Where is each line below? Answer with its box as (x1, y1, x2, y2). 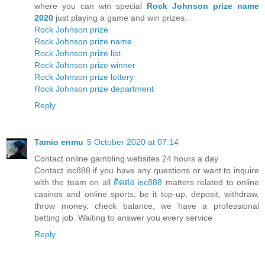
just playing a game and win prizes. (53, 12, 187, 22)
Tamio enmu (34, 137, 83, 147)
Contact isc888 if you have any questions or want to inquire (34, 165, 259, 175)
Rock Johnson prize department (34, 83, 154, 93)
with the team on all (34, 177, 114, 187)
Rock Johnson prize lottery (34, 72, 134, 82)
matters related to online (162, 177, 260, 187)
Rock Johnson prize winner (34, 60, 135, 70)
